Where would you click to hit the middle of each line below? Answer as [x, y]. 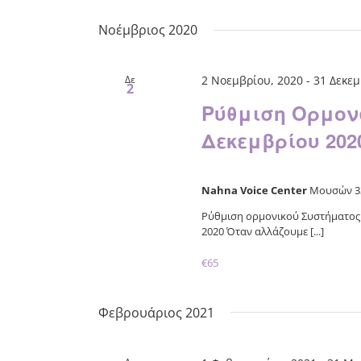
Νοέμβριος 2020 [148, 30]
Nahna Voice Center [255, 190]
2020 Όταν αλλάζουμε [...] [262, 231]
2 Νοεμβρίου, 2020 [252, 81]
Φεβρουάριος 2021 [156, 312]
